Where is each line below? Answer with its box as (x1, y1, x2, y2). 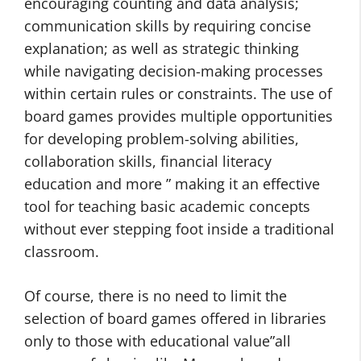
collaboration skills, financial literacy (24, 151, 272, 171)
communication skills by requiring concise (24, 16, 311, 35)
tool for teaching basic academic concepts (24, 197, 310, 216)
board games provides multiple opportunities (24, 106, 333, 126)
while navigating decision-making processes (24, 61, 323, 81)
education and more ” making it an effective (24, 174, 320, 193)
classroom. (24, 242, 99, 261)
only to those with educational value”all (24, 331, 291, 351)
